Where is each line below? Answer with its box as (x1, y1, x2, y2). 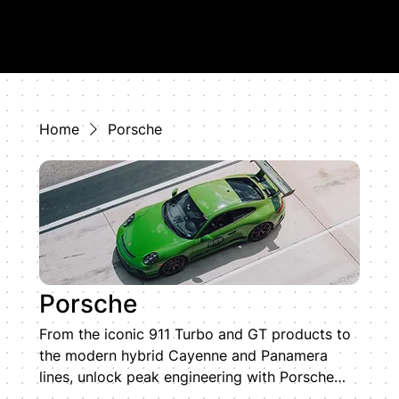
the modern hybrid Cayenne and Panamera (39, 346, 328, 365)
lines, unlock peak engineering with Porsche (39, 368, 334, 387)
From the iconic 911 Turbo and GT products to (39, 325, 351, 344)
